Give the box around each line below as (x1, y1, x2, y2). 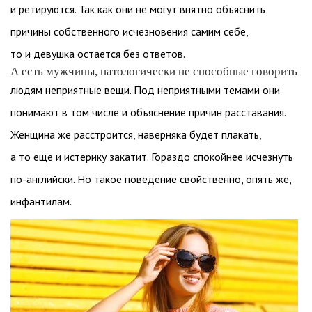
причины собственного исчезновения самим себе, (10, 24, 248, 38)
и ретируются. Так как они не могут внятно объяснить (10, 2, 265, 16)
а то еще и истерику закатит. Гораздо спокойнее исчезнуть (10, 150, 293, 164)
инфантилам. (10, 194, 72, 208)
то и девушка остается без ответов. (10, 47, 185, 61)
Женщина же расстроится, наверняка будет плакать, (10, 127, 261, 141)
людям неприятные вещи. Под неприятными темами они (10, 83, 280, 97)
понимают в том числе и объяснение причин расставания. (10, 105, 286, 119)
